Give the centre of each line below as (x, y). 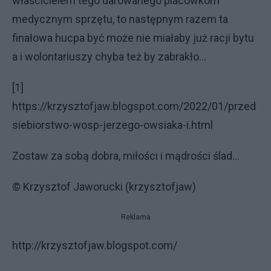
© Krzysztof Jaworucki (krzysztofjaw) (104, 186)
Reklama (135, 217)
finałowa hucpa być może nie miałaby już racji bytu (133, 38)
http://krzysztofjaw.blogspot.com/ (95, 245)
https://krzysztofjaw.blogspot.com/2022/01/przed (134, 106)
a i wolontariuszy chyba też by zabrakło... (109, 56)
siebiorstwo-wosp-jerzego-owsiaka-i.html (113, 125)
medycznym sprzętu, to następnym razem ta (120, 19)
